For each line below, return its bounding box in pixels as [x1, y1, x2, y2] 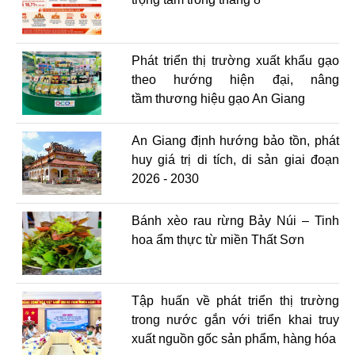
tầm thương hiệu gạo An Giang [131, 91, 305, 105]
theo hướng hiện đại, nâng [131, 72, 339, 86]
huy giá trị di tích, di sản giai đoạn [131, 152, 339, 166]
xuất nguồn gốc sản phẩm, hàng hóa [131, 331, 336, 345]
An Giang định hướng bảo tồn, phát [131, 133, 339, 147]
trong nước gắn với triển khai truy [131, 312, 339, 326]
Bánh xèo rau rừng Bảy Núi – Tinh [131, 213, 339, 227]
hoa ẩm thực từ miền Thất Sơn [131, 232, 304, 246]
